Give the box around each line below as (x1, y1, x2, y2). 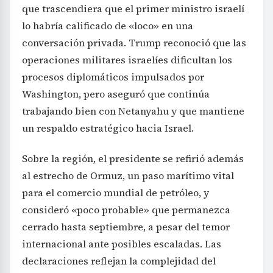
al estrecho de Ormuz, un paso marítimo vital (22, 169, 234, 183)
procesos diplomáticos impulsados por (22, 70, 204, 84)
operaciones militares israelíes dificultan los (22, 53, 232, 67)
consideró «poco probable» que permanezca (22, 203, 230, 217)
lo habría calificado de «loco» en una (22, 19, 193, 33)
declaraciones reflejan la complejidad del (22, 254, 216, 268)
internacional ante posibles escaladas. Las (22, 237, 221, 251)
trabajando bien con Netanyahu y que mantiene (22, 104, 244, 118)
